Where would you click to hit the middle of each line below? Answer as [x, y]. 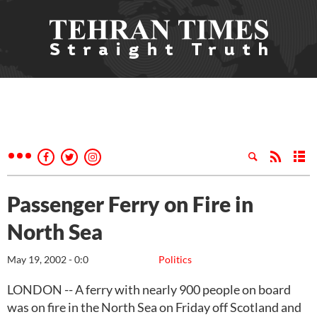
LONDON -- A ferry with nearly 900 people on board [149, 289]
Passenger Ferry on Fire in [130, 204]
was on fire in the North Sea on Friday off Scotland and [154, 307]
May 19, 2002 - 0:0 [48, 259]
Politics [175, 259]
